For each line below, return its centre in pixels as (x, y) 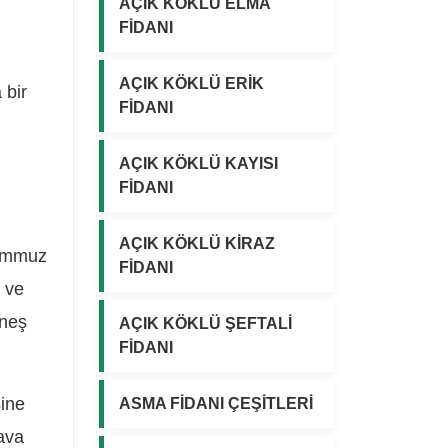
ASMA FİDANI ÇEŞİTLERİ (216, 403)
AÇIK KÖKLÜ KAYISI (198, 163)
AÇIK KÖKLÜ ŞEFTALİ (205, 323)
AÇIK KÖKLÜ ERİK (191, 83)
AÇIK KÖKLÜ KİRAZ (197, 243)
